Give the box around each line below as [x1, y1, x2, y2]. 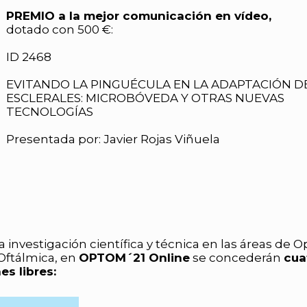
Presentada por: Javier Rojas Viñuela [6, 132, 220, 146]
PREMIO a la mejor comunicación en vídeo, [6, 8, 271, 23]
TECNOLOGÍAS [6, 104, 93, 119]
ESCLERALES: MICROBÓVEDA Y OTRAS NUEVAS [6, 90, 284, 105]
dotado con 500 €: [6, 22, 113, 36]
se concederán [190, 251, 284, 265]
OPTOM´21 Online [79, 251, 190, 265]
